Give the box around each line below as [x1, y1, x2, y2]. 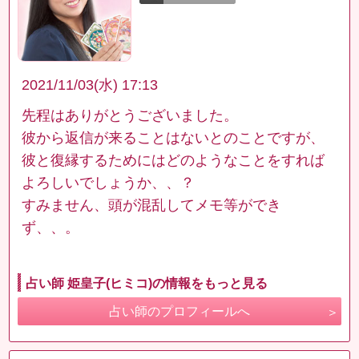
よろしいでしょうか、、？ [22, 175, 196, 192]
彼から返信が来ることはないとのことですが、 [22, 130, 325, 147]
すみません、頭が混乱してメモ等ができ [22, 197, 282, 214]
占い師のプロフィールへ [109, 305, 250, 319]
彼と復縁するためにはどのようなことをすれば [22, 152, 325, 169]
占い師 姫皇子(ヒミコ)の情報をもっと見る [26, 276, 268, 291]
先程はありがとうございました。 [22, 107, 239, 124]
